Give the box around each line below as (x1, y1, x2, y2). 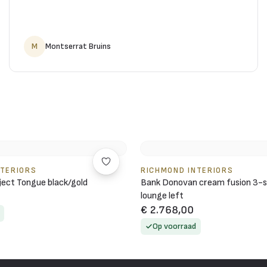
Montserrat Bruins (45, 41, 111, 51)
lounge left (141, 190, 184, 201)
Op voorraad (153, 221, 196, 231)
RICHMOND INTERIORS (141, 165, 234, 175)
